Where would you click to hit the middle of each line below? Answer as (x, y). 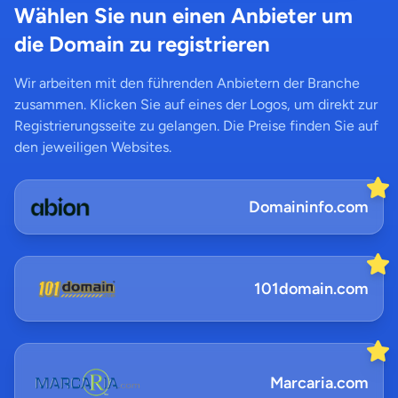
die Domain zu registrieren (142, 44)
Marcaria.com (319, 383)
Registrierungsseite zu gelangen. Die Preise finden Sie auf (196, 126)
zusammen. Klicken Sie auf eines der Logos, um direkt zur (196, 104)
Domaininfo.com (309, 207)
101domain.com (311, 289)
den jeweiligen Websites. (93, 147)
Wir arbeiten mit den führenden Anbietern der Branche (187, 83)
